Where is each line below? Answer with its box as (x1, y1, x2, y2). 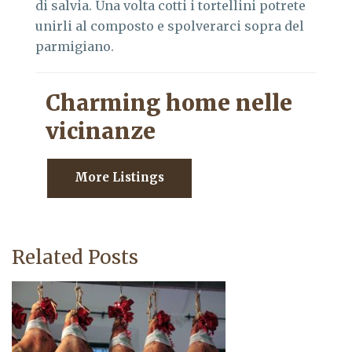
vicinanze (46, 117, 156, 146)
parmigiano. (35, 38, 114, 55)
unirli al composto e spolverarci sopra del (35, 18, 304, 35)
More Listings (75, 170, 164, 185)
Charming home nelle (46, 89, 292, 118)
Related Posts (12, 245, 138, 270)
